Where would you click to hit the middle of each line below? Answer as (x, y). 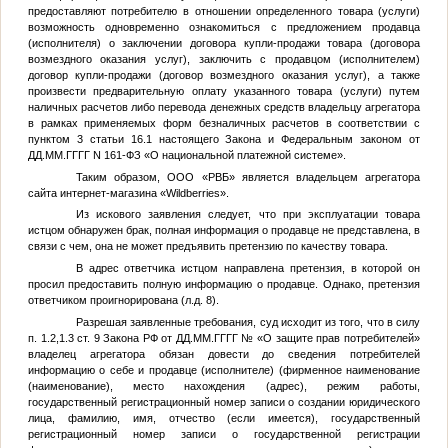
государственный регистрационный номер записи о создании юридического (224, 401)
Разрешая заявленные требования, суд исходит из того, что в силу (248, 321)
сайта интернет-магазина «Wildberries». (128, 192)
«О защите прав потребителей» (337, 337)
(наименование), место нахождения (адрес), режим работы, (224, 385)
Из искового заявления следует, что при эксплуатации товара (248, 214)
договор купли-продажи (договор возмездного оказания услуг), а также (224, 75)
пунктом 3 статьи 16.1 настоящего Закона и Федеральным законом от (224, 139)
